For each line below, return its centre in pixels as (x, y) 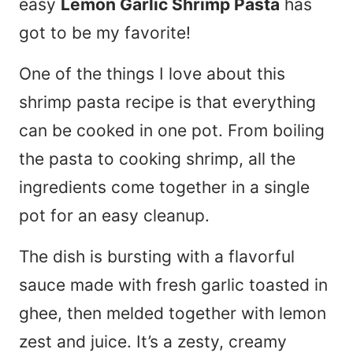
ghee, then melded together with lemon (173, 314)
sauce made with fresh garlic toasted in (173, 285)
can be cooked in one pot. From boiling (172, 131)
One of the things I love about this (152, 74)
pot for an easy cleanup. (117, 216)
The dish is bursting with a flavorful (157, 257)
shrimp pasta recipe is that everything (167, 102)
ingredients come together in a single (164, 188)
